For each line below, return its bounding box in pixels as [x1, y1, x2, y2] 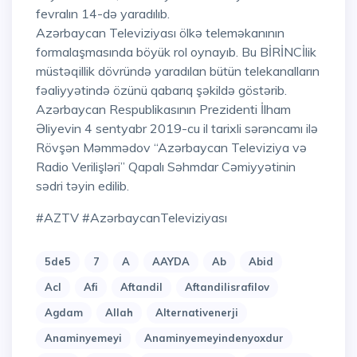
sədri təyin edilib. [36, 178, 129, 194]
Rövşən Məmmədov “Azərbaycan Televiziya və [36, 139, 307, 156]
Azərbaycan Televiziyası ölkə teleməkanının [36, 25, 284, 41]
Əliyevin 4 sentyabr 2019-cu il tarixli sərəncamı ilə [36, 120, 318, 137]
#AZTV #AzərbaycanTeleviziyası [53, 210, 227, 226]
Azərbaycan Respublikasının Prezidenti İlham [36, 101, 291, 118]
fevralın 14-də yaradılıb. [36, 6, 170, 22]
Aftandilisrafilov [185, 280, 269, 294]
